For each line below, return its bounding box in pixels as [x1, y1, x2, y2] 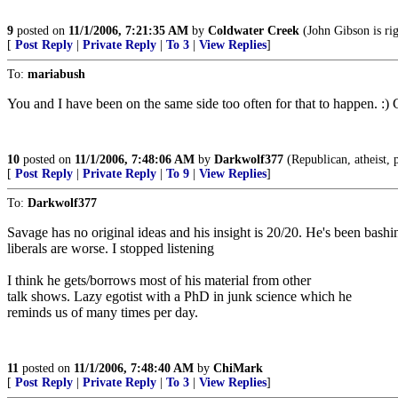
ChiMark [213, 362, 263, 375]
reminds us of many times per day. [7, 305, 198, 320]
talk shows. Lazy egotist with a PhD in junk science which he [7, 289, 352, 304]
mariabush [28, 68, 85, 81]
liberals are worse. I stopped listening [7, 241, 214, 256]
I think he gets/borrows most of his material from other [7, 273, 311, 288]
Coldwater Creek [208, 24, 299, 37]
